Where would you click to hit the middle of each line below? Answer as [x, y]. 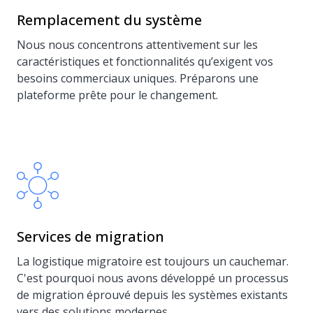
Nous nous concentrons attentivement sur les [137, 45]
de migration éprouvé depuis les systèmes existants [152, 295]
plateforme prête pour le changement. [117, 95]
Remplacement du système [109, 20]
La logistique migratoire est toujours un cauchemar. [153, 261]
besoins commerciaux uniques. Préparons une [138, 78]
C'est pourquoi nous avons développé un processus [153, 278]
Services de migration [90, 236]
